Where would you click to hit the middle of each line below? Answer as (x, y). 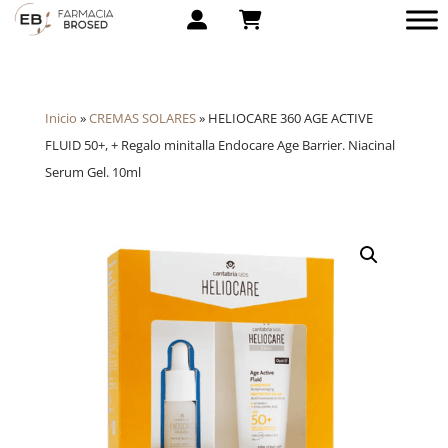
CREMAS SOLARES (142, 118)
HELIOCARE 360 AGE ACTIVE (290, 118)
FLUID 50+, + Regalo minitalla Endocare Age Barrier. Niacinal (219, 145)
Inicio (60, 118)
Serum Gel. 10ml (92, 172)
